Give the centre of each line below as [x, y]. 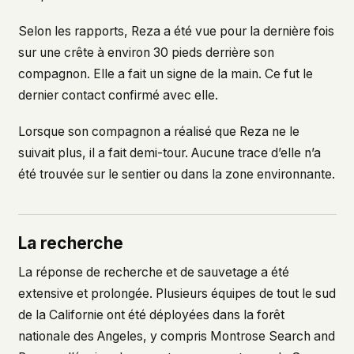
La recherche [70, 243]
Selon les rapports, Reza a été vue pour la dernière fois [176, 31]
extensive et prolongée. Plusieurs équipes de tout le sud [177, 293]
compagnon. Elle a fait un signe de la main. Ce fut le [165, 73]
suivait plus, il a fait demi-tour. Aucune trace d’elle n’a [169, 153]
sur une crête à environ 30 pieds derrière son [146, 52]
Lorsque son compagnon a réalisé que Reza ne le [158, 131]
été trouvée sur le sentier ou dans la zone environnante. [176, 174]
